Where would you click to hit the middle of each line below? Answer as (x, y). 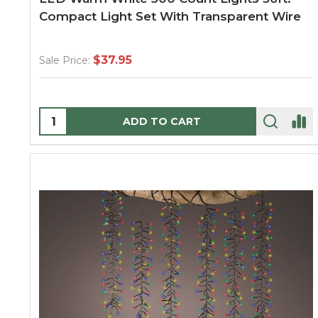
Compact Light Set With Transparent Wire (170, 16)
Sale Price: (65, 60)
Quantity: (67, 117)
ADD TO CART (162, 121)
